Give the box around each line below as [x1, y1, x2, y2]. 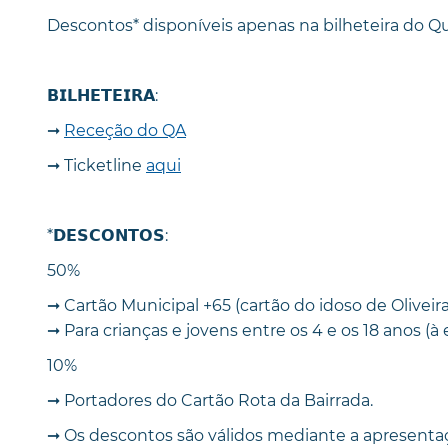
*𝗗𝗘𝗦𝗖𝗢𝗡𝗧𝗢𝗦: [47, 225, 168, 245]
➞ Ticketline [47, 155, 146, 175]
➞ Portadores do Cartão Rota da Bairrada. [47, 390, 373, 410]
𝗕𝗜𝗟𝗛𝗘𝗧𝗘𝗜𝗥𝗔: [47, 85, 158, 105]
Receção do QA [64, 120, 186, 140]
